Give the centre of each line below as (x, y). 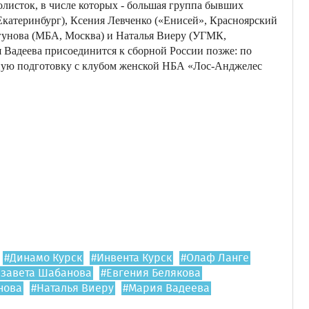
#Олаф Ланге (215, 258)
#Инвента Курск (131, 258)
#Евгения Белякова (151, 273)
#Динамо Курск (43, 258)
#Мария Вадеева (166, 288)
